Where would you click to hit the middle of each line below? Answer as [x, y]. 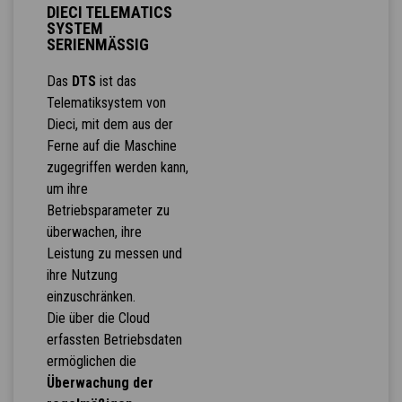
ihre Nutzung [82, 275]
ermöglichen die [91, 362]
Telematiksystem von [106, 103]
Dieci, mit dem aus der [109, 125]
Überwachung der [100, 383]
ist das [116, 82]
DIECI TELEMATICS [109, 13]
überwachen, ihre [94, 232]
